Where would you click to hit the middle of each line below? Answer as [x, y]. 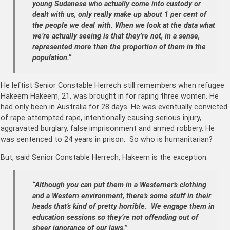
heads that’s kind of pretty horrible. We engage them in [123, 207]
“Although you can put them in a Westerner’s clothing [119, 185]
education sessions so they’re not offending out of [115, 218]
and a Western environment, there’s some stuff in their [122, 196]
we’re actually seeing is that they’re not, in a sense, [116, 36]
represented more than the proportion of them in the [119, 47]
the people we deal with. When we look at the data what [124, 26]
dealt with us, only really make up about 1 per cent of [119, 15]
